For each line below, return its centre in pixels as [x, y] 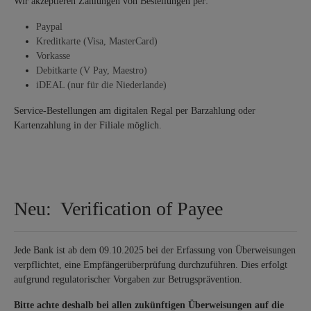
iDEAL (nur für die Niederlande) [103, 85]
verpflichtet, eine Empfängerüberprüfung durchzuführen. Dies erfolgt [151, 264]
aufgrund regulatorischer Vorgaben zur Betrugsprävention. [128, 279]
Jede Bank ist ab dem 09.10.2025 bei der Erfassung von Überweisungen [155, 250]
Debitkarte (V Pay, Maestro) [92, 70]
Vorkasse [53, 56]
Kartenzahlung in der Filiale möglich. [88, 125]
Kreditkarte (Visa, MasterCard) [97, 41]
